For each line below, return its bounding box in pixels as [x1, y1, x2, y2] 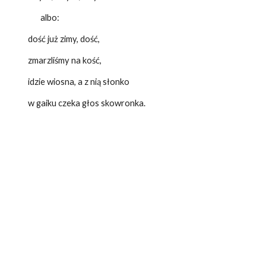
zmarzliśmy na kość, [17, 55, 102, 65]
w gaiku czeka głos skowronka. [17, 98, 146, 108]
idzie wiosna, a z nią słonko [17, 77, 130, 87]
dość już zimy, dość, [17, 34, 100, 44]
